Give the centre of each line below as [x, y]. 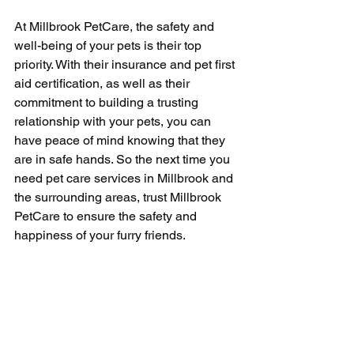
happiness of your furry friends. [100, 235]
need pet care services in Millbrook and [125, 178]
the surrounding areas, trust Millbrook [119, 197]
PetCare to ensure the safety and [107, 216]
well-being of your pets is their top [109, 45]
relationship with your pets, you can [114, 121]
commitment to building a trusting [108, 102]
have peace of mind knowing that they [121, 140]
